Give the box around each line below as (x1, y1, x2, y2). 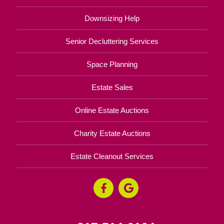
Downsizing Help (84, 13, 139, 22)
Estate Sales (91, 82, 133, 91)
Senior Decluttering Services (65, 36, 158, 45)
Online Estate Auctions (75, 105, 149, 114)
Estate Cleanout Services (70, 151, 153, 160)
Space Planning (86, 59, 137, 68)
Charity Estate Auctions (73, 128, 150, 137)
